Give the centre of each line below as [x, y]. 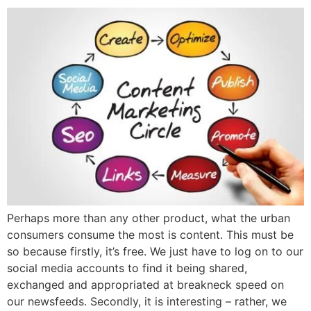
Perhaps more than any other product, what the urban [149, 218]
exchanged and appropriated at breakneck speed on [145, 285]
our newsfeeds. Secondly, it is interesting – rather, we [147, 302]
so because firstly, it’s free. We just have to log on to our [155, 252]
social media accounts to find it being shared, [127, 268]
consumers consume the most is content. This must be [150, 235]
